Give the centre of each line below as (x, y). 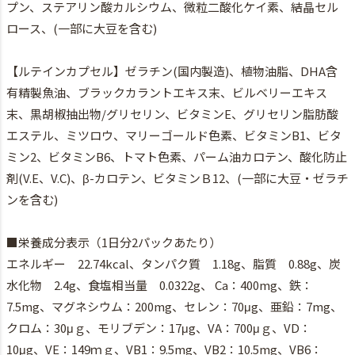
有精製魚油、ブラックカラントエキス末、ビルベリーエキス (167, 93)
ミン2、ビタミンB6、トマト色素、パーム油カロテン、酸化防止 (177, 157)
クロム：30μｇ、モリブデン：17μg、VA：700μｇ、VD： (159, 328)
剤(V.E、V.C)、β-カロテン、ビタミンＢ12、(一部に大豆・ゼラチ (177, 178)
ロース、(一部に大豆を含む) (82, 29)
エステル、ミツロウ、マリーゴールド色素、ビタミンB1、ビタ (174, 136)
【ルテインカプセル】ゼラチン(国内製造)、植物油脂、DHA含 (172, 71)
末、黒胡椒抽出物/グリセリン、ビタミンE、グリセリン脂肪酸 (172, 114)
